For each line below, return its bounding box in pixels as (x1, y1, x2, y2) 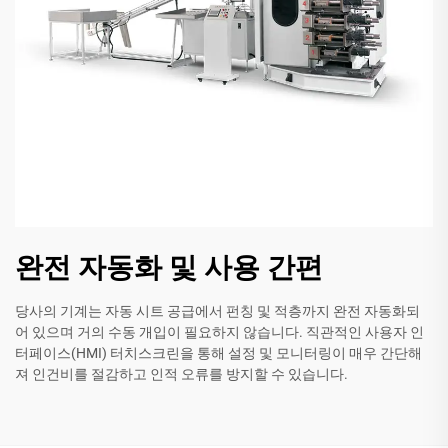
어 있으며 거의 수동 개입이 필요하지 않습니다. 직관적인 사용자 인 (15, 323, 424, 340)
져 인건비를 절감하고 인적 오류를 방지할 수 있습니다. (15, 365, 348, 382)
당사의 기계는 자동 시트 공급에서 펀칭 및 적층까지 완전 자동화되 (15, 302, 420, 319)
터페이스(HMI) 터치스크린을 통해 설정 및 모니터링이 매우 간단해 (15, 344, 422, 361)
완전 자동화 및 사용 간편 (15, 250, 323, 284)
